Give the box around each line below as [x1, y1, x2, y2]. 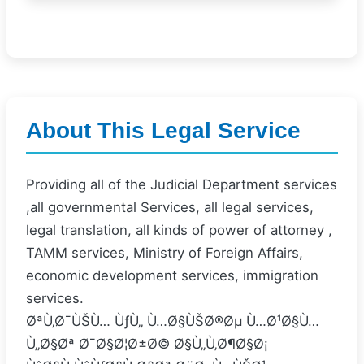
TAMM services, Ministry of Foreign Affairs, [26, 245, 303, 261]
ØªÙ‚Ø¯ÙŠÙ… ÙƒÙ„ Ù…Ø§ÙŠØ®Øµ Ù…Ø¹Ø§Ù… [26, 313, 319, 329]
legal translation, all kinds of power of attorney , [26, 222, 332, 238]
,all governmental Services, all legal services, [26, 199, 314, 215]
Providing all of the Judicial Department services [26, 176, 337, 193]
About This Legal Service [26, 118, 301, 143]
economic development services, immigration [26, 267, 318, 284]
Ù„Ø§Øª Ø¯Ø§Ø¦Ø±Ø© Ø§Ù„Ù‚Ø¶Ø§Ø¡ [26, 336, 268, 352]
